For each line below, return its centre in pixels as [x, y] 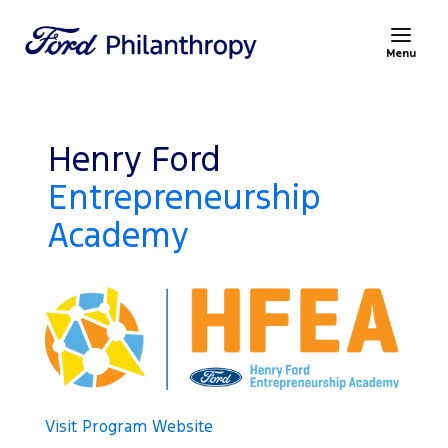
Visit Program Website [129, 426]
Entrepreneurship [185, 197]
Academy [119, 235]
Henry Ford [135, 159]
